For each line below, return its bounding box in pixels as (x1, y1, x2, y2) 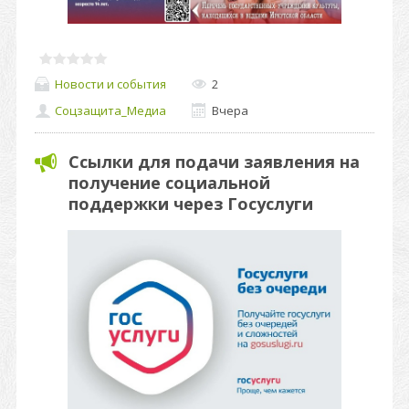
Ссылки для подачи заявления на (68, 151, 360, 173)
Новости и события (55, 75, 166, 92)
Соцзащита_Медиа (55, 102, 166, 120)
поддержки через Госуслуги (68, 193, 313, 215)
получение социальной (68, 172, 270, 194)
